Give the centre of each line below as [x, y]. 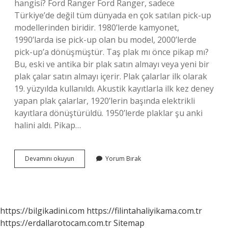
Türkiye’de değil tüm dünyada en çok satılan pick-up [113, 15]
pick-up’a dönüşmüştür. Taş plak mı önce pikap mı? [111, 52]
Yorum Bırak [123, 159]
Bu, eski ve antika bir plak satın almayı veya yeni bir [112, 64]
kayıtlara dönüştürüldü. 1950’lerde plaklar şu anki [108, 113]
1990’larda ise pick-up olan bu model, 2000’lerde [105, 40]
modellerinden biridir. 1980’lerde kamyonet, [97, 27]
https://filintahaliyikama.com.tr [144, 211]
